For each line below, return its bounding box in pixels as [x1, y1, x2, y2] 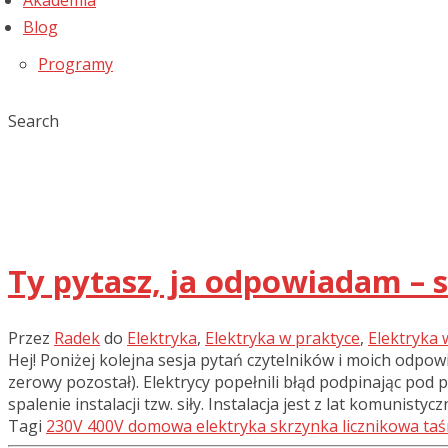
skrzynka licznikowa [270, 415, 419, 438]
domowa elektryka [128, 415, 266, 438]
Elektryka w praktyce [205, 327, 360, 350]
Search [8, 110, 59, 132]
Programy [38, 53, 113, 75]
